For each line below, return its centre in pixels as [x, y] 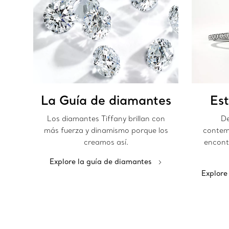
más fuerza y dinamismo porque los [106, 131]
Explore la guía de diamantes [101, 162]
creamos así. [106, 142]
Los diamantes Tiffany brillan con [106, 119]
